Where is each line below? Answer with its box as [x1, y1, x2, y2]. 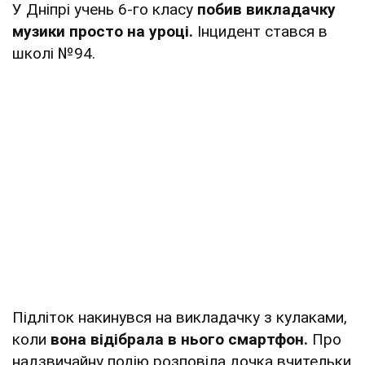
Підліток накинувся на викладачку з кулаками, [12, 307, 347, 327]
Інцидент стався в [193, 21, 328, 41]
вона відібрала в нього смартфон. [51, 329, 308, 349]
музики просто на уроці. [12, 21, 193, 41]
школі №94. [12, 43, 95, 63]
